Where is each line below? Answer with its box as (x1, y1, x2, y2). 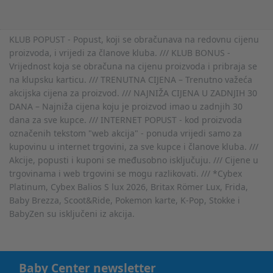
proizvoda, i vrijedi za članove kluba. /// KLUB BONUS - (9, 46, 230, 58)
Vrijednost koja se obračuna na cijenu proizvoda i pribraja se (9, 60, 257, 72)
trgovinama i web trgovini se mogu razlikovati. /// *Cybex (9, 167, 242, 179)
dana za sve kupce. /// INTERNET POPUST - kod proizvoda (9, 113, 242, 126)
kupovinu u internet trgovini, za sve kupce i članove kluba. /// (9, 140, 258, 152)
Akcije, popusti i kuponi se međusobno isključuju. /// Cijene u (9, 154, 258, 166)
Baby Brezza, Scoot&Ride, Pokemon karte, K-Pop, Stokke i (9, 194, 240, 206)
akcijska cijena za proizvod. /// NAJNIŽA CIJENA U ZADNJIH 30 (9, 87, 257, 99)
